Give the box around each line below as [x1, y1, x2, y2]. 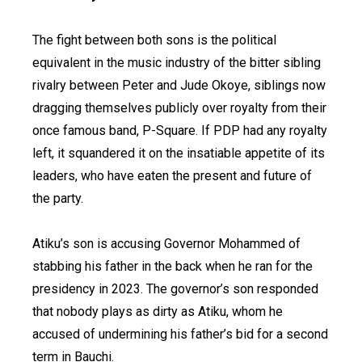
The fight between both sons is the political [32, 32, 276, 48]
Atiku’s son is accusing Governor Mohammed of [32, 236, 301, 252]
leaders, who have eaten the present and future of [32, 168, 312, 184]
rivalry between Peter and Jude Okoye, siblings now [32, 78, 326, 94]
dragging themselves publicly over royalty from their [32, 100, 326, 116]
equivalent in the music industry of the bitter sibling [32, 55, 321, 71]
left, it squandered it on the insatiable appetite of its [32, 145, 325, 162]
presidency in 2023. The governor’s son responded [32, 281, 318, 297]
